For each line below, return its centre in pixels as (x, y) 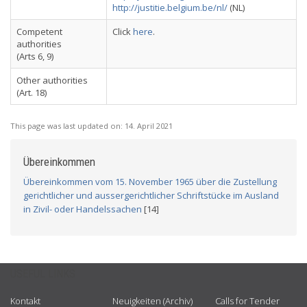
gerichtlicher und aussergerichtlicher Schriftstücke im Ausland (151, 195)
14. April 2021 (149, 126)
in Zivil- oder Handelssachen (83, 209)
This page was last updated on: (67, 126)
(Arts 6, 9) (35, 56)
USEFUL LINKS (43, 274)
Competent (39, 32)
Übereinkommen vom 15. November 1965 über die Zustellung (150, 182)
